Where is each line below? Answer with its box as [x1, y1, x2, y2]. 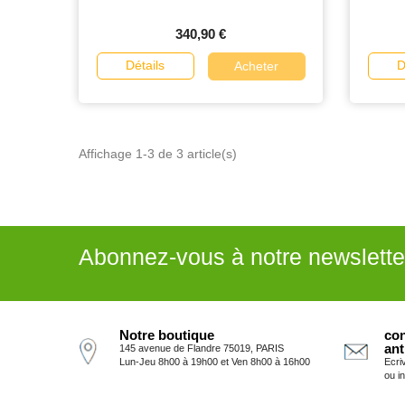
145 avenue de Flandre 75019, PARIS [119, 342, 284, 353]
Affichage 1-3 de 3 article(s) [79, 146, 237, 161]
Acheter [234, 59, 278, 74]
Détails [126, 58, 165, 73]
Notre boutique [119, 326, 214, 343]
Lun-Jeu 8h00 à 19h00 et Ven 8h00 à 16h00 [119, 355, 310, 367]
